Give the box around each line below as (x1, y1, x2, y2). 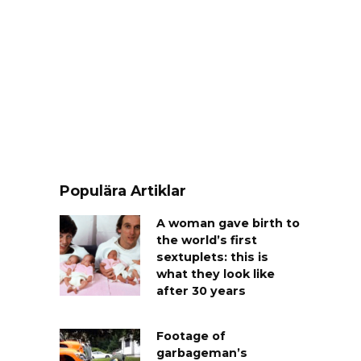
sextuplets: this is (156, 250, 268, 265)
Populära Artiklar (60, 181, 186, 199)
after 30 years (156, 284, 246, 299)
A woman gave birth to (156, 216, 300, 231)
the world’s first (156, 233, 257, 248)
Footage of (156, 329, 226, 344)
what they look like (156, 267, 275, 282)
